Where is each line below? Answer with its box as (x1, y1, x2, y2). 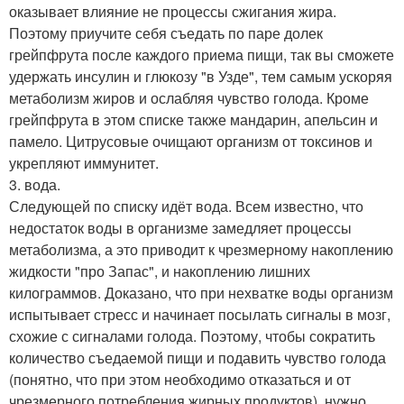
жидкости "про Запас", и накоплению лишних (9, 260, 310, 281)
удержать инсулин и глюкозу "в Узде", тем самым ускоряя (9, 65, 392, 87)
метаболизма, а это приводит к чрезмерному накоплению (9, 238, 393, 260)
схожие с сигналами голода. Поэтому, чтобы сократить (9, 325, 375, 346)
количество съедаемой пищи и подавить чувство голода (9, 346, 386, 368)
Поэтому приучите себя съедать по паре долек (9, 22, 323, 43)
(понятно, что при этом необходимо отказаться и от (9, 368, 351, 390)
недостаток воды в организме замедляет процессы (9, 216, 352, 238)
